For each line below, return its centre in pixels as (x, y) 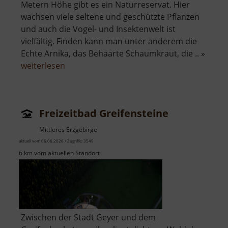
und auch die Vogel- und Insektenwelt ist (98, 29)
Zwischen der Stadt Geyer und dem (88, 218)
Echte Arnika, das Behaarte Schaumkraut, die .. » (113, 54)
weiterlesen (43, 66)
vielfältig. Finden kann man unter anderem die (109, 41)
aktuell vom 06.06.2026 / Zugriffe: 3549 (56, 141)
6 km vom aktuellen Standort (59, 153)
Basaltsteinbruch (97, 78)
